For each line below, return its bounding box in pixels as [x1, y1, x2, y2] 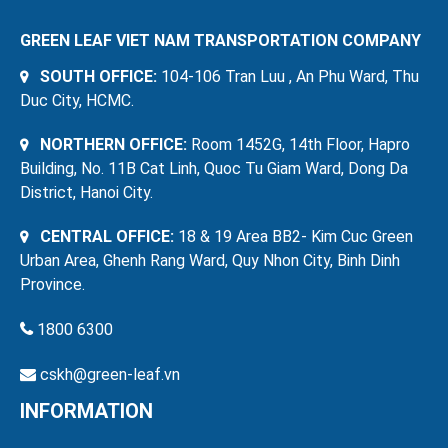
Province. [20, 274, 85, 294]
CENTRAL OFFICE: [36, 226, 174, 246]
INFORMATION [20, 398, 153, 423]
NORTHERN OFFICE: [36, 134, 187, 154]
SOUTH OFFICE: [36, 66, 157, 86]
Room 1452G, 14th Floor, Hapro [187, 134, 410, 154]
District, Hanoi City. [20, 182, 153, 202]
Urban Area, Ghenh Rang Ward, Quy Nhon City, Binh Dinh [20, 250, 400, 270]
